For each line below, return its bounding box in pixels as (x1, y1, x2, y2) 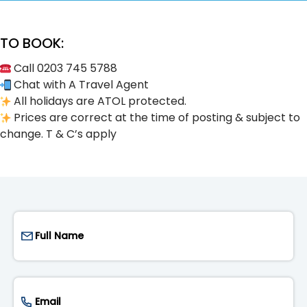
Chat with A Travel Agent (11, 76, 149, 93)
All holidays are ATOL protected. (11, 93, 186, 109)
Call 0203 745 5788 (11, 60, 117, 76)
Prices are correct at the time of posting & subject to (11, 109, 300, 125)
